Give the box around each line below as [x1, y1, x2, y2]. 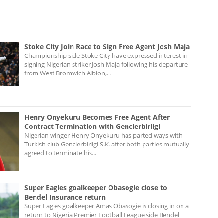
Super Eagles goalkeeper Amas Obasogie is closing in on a [24, 201, 189, 210]
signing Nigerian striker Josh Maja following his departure [24, 59, 188, 69]
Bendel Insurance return [24, 192, 106, 201]
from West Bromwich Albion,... [24, 68, 111, 77]
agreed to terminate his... [24, 148, 96, 157]
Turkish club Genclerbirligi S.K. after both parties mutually [24, 139, 189, 148]
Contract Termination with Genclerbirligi [24, 121, 160, 131]
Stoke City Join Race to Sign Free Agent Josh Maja [24, 41, 190, 51]
